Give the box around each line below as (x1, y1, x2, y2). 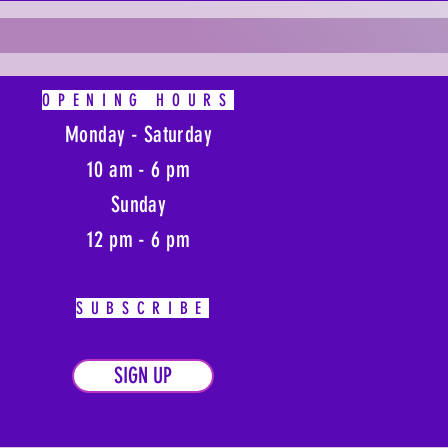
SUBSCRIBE (76, 298, 209, 319)
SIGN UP (114, 362, 172, 390)
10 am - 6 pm (86, 156, 191, 184)
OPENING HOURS (42, 90, 234, 111)
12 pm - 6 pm (86, 226, 191, 254)
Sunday (110, 191, 167, 219)
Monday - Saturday (64, 121, 213, 149)
